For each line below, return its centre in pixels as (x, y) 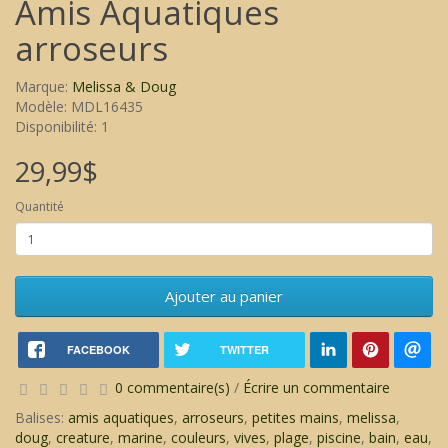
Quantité (39, 207)
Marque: (43, 87)
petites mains (295, 418)
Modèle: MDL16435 (79, 107)
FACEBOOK (98, 350)
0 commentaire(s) (172, 388)
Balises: (41, 418)
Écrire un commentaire (316, 388)
